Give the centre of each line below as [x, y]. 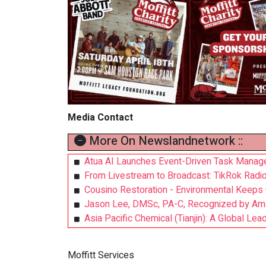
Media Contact [100, 118]
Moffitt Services [101, 256]
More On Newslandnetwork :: [164, 141]
